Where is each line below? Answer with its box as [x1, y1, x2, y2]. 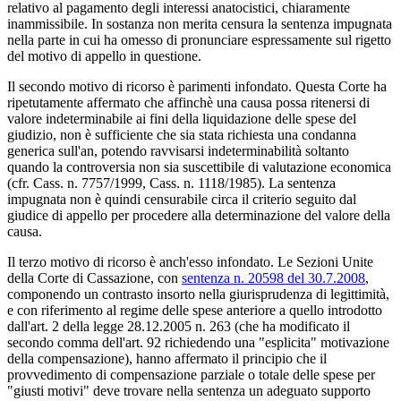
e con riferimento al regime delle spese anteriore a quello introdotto [7, 302, 382, 318]
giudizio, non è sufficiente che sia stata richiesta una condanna [7, 126, 356, 142]
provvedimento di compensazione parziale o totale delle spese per [7, 366, 375, 382]
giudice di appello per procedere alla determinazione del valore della [7, 207, 390, 223]
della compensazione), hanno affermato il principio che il [7, 350, 327, 366]
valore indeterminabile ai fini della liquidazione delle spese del [7, 110, 356, 126]
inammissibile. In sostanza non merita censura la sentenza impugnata [7, 15, 392, 31]
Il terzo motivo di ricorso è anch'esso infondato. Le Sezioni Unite [7, 253, 373, 269]
